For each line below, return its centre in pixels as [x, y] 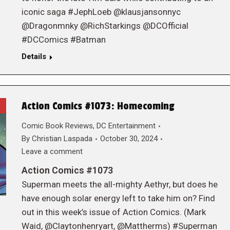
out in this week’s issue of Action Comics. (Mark [113, 212]
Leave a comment [52, 151]
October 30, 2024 [129, 139]
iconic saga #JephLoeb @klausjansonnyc [101, 12]
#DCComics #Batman [63, 40]
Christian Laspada [62, 139]
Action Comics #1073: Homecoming [98, 106]
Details [34, 56]
